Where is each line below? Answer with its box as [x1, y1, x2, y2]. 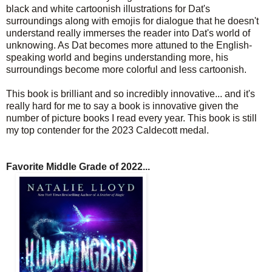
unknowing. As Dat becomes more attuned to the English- [6, 39, 252, 50]
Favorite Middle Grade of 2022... [6, 161, 150, 172]
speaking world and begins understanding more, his [6, 52, 228, 63]
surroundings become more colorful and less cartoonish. [6, 64, 246, 75]
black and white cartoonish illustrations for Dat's [6, 3, 210, 14]
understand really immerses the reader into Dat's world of [6, 27, 250, 38]
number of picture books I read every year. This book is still [6, 112, 257, 123]
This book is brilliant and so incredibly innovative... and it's [6, 88, 255, 99]
